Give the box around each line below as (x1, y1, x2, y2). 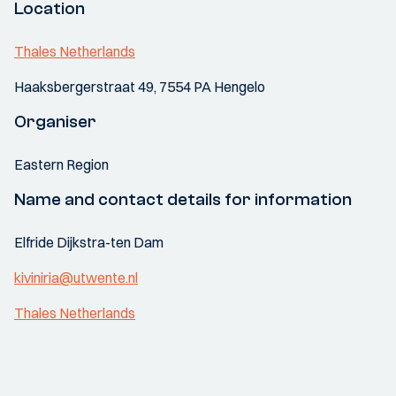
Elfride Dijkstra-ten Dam (14, 233, 164, 251)
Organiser (14, 111, 96, 132)
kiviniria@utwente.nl (14, 269, 138, 286)
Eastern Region (14, 156, 109, 173)
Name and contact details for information (14, 189, 352, 209)
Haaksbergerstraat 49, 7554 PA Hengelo (14, 78, 265, 95)
